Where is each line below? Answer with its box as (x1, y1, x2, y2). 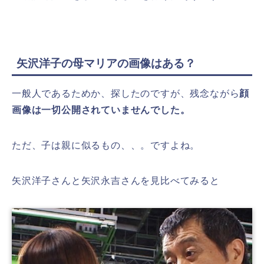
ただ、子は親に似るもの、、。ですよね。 (12, 140, 200, 150)
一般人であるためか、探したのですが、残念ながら (12, 88, 240, 98)
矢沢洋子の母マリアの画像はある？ (16, 57, 196, 70)
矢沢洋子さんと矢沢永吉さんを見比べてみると (12, 175, 220, 186)
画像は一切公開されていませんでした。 (12, 104, 190, 115)
